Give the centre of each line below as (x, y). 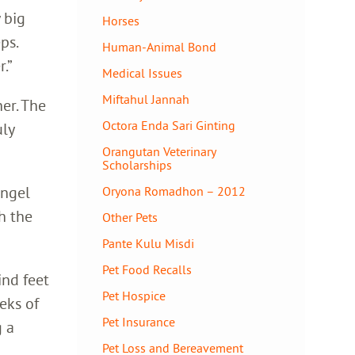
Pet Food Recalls (147, 269)
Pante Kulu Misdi (148, 243)
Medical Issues (142, 73)
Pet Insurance (139, 322)
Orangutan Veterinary (159, 151)
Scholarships (137, 165)
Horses (121, 21)
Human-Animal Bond (159, 47)
